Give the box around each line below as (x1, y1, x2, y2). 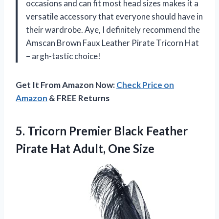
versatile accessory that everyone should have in (26, 11, 203, 22)
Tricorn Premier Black (27, 124, 144, 138)
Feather (144, 124, 188, 138)
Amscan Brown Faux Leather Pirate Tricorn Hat (26, 38, 199, 48)
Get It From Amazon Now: (16, 80, 116, 90)
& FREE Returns (47, 93, 109, 104)
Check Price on (116, 80, 174, 90)
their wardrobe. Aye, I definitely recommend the (26, 24, 200, 35)
